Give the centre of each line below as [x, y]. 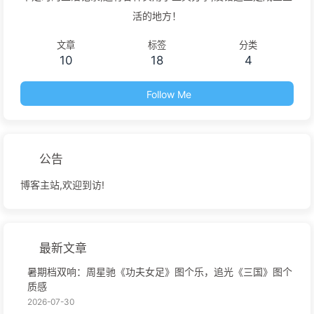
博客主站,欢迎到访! [62, 184]
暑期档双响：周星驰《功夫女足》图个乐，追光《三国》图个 [160, 271]
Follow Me [169, 94]
